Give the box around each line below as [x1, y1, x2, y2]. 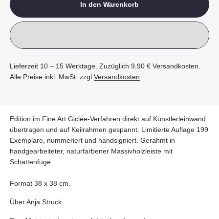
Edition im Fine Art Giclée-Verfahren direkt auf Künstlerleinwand [10, 115, 206, 123]
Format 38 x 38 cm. [10, 179, 72, 188]
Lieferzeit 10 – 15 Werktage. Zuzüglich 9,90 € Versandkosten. [10, 62, 200, 70]
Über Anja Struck [10, 198, 62, 206]
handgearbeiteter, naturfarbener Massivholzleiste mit [10, 147, 173, 155]
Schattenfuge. [10, 158, 53, 166]
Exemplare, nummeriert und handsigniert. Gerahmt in [10, 136, 175, 145]
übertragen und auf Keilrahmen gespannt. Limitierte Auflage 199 [10, 126, 208, 134]
